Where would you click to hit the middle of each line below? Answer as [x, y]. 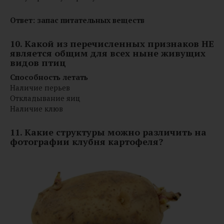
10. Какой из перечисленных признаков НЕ [112, 43]
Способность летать [49, 77]
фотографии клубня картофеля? [86, 141]
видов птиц [38, 62]
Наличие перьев [40, 87]
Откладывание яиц [45, 98]
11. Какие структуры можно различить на [108, 132]
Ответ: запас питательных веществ [77, 20]
